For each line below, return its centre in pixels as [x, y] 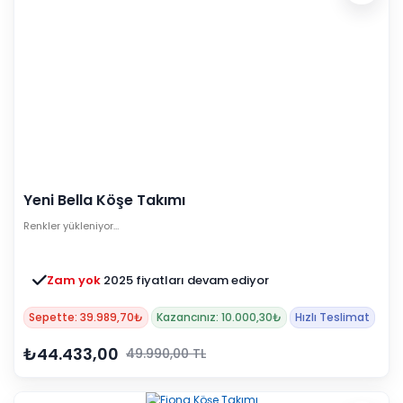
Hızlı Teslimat [332, 317]
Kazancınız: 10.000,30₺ [219, 317]
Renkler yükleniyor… [71, 225]
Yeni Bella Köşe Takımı [104, 200]
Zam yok [75, 280]
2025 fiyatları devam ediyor [186, 280]
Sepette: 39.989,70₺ [86, 317]
